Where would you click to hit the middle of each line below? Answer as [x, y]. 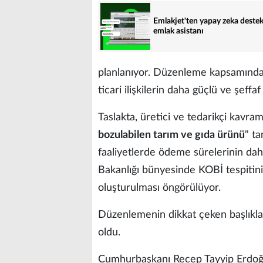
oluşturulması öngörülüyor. [159, 188]
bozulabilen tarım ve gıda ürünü [171, 135]
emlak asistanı [178, 31]
